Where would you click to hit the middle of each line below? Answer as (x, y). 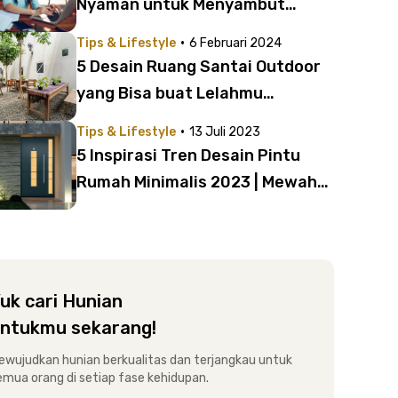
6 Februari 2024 (235, 43)
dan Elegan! (122, 209)
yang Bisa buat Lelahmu (170, 93)
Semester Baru (136, 31)
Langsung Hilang (141, 120)
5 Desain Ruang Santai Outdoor (199, 67)
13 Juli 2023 (225, 132)
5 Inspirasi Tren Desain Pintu (188, 155)
